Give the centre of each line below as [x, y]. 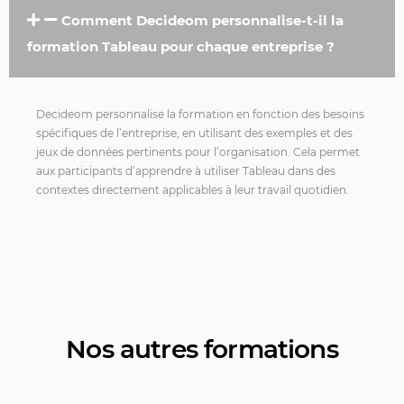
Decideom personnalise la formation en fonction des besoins [200, 114]
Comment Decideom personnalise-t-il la [202, 20]
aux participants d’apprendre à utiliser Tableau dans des [186, 170]
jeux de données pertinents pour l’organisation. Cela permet [198, 151]
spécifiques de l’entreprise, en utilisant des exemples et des [194, 133]
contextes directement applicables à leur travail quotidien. [193, 189]
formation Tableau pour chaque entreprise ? [181, 46]
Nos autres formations [202, 349]
